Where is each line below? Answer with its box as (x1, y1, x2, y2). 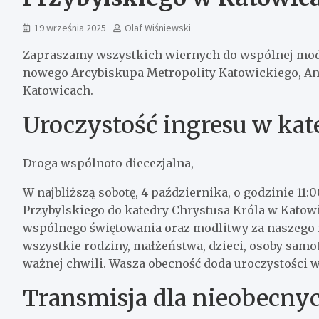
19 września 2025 (34, 21, 106, 34)
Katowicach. (23, 83, 93, 98)
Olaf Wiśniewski (125, 21, 191, 34)
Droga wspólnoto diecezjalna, (23, 155, 194, 170)
